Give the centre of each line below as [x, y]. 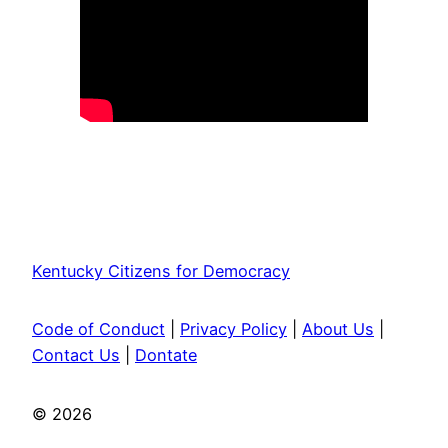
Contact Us [76, 355]
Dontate [166, 355]
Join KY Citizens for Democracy [179, 170]
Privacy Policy [233, 329]
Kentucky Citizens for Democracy [161, 270]
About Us [338, 329]
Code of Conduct [98, 329]
